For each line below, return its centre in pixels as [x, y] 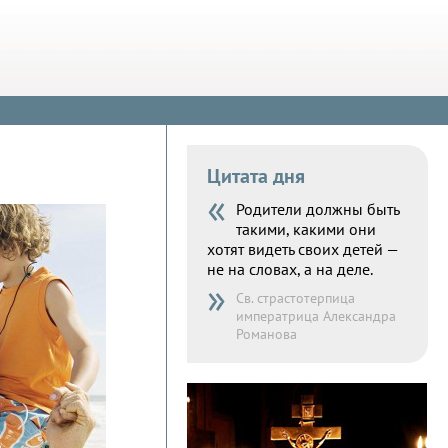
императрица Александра [316, 316]
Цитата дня [256, 176]
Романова [266, 334]
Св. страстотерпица [295, 298]
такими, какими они [306, 229]
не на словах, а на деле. [290, 269]
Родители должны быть [317, 209]
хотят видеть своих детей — [302, 249]
